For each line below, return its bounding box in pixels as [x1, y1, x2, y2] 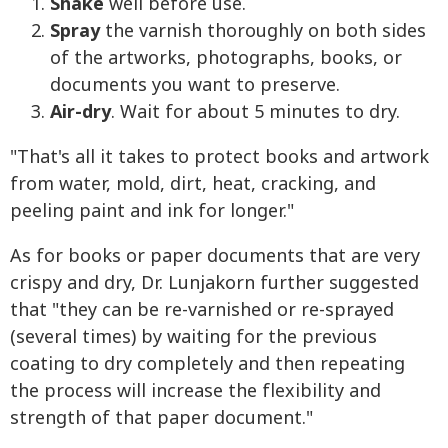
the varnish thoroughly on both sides [100, 17, 426, 45]
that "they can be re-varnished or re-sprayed [10, 296, 394, 324]
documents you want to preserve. [50, 71, 340, 99]
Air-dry [50, 98, 111, 126]
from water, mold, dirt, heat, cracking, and [10, 170, 376, 198]
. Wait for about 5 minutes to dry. [111, 98, 400, 126]
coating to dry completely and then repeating [10, 350, 405, 378]
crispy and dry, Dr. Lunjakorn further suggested [10, 269, 419, 297]
